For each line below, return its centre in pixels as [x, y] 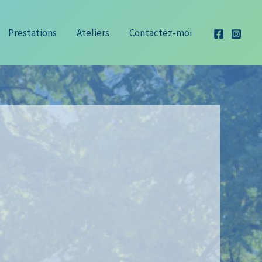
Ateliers [93, 33]
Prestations [32, 33]
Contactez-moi [161, 33]
